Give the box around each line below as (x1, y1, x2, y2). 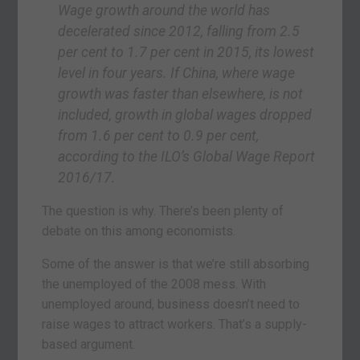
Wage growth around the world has (58, 2, 271, 18)
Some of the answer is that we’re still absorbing (42, 256, 310, 272)
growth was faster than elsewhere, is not (58, 85, 304, 102)
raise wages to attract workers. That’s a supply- (42, 316, 308, 332)
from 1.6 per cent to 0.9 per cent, (58, 127, 260, 144)
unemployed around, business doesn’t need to (42, 296, 301, 312)
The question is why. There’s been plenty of (42, 202, 284, 219)
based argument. (42, 336, 136, 352)
